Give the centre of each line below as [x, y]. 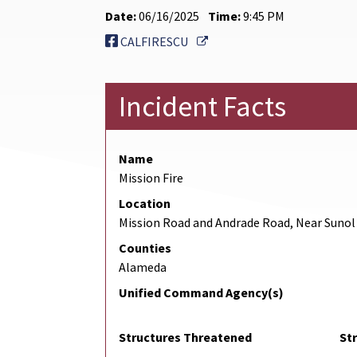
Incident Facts [202, 107]
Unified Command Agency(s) [201, 293]
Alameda [143, 267]
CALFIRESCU [154, 42]
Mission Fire [151, 178]
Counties [145, 248]
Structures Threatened [185, 337]
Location [145, 204]
